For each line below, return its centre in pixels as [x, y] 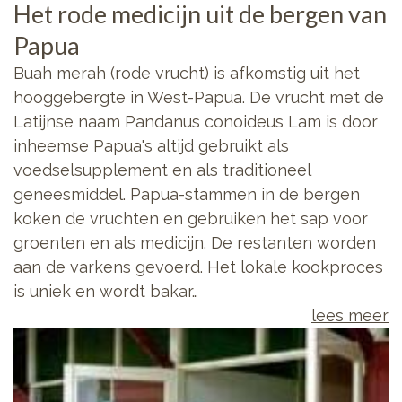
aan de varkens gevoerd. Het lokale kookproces [198, 267]
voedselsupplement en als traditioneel [162, 170]
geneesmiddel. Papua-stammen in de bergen [187, 195]
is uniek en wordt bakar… [106, 292]
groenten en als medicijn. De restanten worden [195, 243]
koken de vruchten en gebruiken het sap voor [191, 219]
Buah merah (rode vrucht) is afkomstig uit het [187, 74]
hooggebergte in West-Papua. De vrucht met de [199, 98]
